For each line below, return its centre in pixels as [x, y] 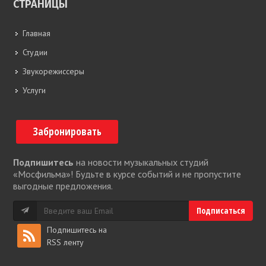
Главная [37, 34]
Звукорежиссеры [53, 72]
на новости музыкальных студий [141, 162]
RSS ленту [65, 243]
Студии [35, 53]
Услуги [34, 91]
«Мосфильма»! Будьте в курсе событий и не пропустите [127, 174]
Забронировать [67, 132]
